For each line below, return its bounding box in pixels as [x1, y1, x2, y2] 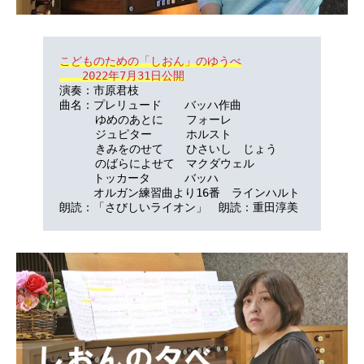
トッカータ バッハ [58, 171, 219, 184]
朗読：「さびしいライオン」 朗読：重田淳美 [58, 200, 298, 214]
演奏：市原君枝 [58, 83, 139, 97]
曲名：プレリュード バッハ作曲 [58, 97, 241, 111]
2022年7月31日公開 [58, 68, 184, 82]
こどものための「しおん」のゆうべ [58, 54, 241, 67]
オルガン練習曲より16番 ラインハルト [58, 185, 300, 199]
